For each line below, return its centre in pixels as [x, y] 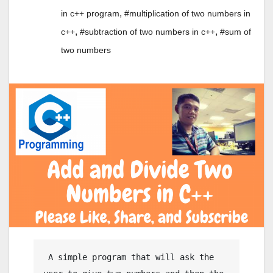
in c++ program [90, 14]
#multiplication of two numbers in [187, 14]
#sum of [236, 32]
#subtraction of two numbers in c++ [147, 32]
